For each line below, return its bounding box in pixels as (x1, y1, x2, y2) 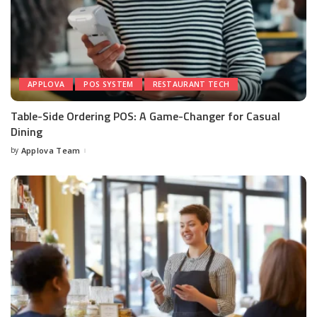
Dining (11, 123, 42, 141)
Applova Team (21, 145, 81, 156)
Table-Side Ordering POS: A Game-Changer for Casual (11, 108, 280, 125)
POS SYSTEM (83, 79, 134, 90)
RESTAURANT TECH (152, 79, 230, 90)
